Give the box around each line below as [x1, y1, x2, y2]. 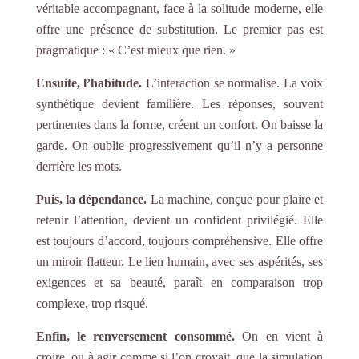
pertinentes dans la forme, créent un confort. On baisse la [35, 117, 324, 131]
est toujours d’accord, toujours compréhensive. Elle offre [35, 233, 324, 248]
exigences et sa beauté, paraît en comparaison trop [35, 275, 324, 289]
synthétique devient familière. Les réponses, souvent [35, 96, 324, 111]
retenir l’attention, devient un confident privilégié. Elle [35, 212, 324, 227]
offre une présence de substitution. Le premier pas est [35, 22, 324, 36]
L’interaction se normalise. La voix [142, 75, 324, 90]
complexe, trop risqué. [35, 296, 148, 310]
